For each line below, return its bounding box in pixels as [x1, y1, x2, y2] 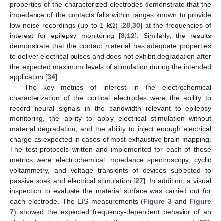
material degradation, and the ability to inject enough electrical [10, 124, 211, 133]
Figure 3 [143, 197, 172, 205]
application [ [10, 73, 47, 81]
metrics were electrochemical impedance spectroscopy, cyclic [10, 155, 211, 164]
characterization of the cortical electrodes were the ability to [10, 93, 211, 102]
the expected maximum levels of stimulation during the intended [10, 62, 211, 71]
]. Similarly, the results [135, 31, 212, 39]
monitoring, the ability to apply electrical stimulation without [10, 114, 211, 122]
